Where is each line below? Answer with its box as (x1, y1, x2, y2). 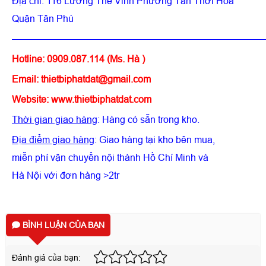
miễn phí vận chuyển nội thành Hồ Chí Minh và (12, 152, 208, 163)
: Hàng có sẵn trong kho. (97, 114, 199, 125)
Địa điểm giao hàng (12, 134, 94, 145)
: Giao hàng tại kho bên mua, (94, 134, 215, 145)
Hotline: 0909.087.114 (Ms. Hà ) (12, 53, 145, 64)
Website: (12, 94, 51, 104)
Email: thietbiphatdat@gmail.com (12, 74, 151, 84)
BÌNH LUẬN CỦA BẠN (20, 220, 104, 230)
